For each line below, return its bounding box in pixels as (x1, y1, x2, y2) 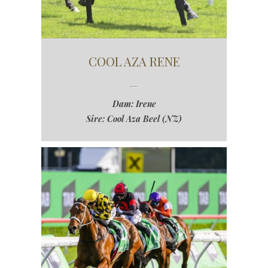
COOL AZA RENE (88, 53, 180, 70)
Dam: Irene (112, 98, 156, 110)
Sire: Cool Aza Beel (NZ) (86, 113, 182, 125)
